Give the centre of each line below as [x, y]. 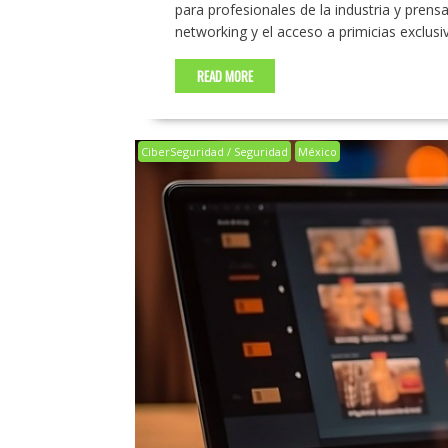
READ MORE [224, 76]
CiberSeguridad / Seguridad [214, 152]
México [317, 152]
